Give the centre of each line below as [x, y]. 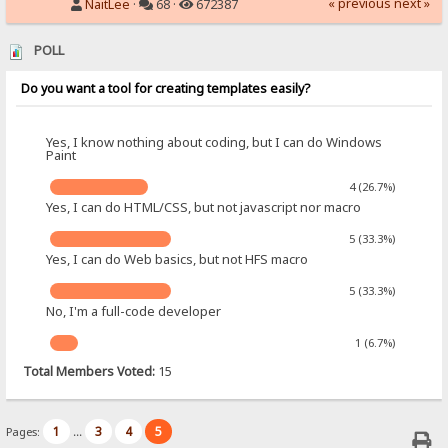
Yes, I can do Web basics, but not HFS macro [177, 258]
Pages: [25, 431]
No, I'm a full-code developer [134, 310]
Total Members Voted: [88, 371]
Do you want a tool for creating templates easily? [166, 89]
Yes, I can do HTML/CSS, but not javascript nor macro [204, 206]
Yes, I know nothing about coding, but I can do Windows [214, 141]
